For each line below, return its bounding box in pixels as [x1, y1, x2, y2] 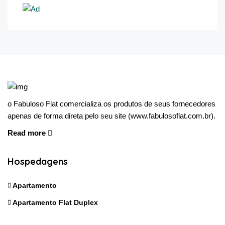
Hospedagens [8, 155, 68, 167]
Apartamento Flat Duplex [13, 198, 98, 206]
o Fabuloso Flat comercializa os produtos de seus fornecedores [8, 99, 215, 108]
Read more [8, 128, 48, 137]
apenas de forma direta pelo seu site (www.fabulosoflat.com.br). [8, 111, 215, 120]
